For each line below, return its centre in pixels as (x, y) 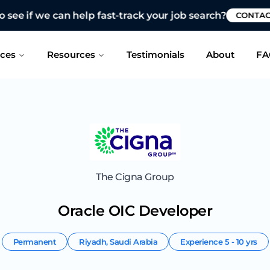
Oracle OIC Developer (135, 211)
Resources (71, 54)
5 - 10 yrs (241, 241)
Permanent (34, 241)
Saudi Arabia (133, 241)
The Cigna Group (135, 177)
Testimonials (155, 54)
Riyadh (93, 241)
